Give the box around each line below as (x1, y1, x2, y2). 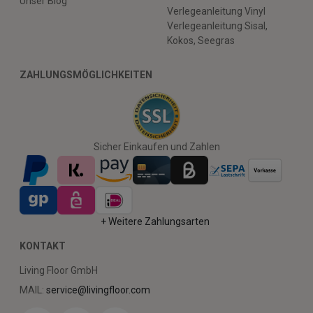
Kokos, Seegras (167, 35, 235, 47)
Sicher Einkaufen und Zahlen (93, 141, 220, 153)
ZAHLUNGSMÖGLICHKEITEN (20, 69, 152, 81)
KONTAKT (20, 240, 66, 252)
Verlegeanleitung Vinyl (167, 6, 265, 17)
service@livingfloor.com (46, 284, 150, 296)
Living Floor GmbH (20, 264, 98, 276)
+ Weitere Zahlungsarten (101, 215, 210, 227)
